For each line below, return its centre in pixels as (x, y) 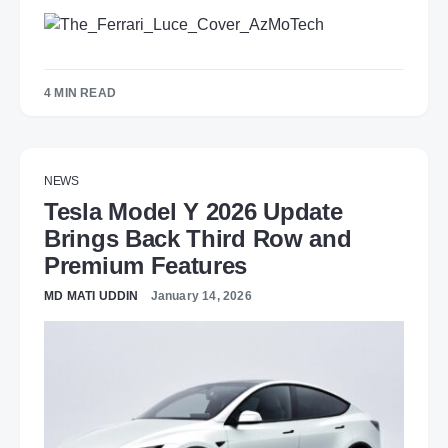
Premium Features (146, 265)
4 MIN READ (80, 92)
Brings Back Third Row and (198, 238)
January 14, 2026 (201, 295)
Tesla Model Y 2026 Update (193, 211)
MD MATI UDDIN (91, 295)
